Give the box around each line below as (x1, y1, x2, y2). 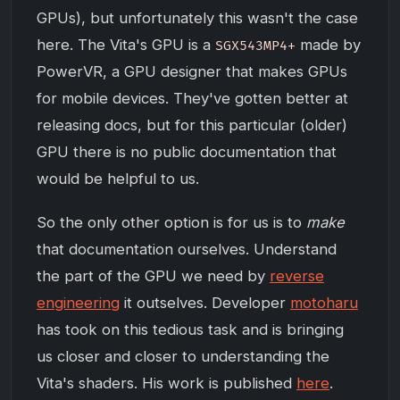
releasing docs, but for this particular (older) (37, 115, 347, 134)
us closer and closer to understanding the (37, 346, 329, 365)
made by (296, 35, 361, 54)
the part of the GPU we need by (37, 266, 270, 285)
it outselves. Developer (120, 293, 290, 312)
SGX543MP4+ (215, 37, 296, 54)
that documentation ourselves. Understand (37, 239, 337, 258)
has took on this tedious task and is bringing (37, 320, 344, 338)
